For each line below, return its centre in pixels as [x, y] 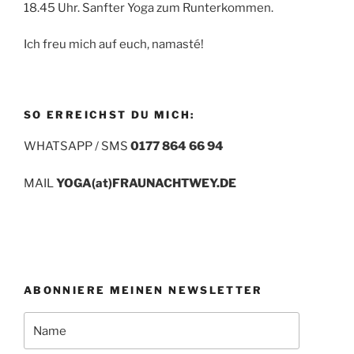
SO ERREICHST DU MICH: [109, 114]
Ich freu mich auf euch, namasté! [114, 45]
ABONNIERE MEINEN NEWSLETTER [143, 290]
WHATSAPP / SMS [77, 147]
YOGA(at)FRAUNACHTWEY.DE [145, 183]
